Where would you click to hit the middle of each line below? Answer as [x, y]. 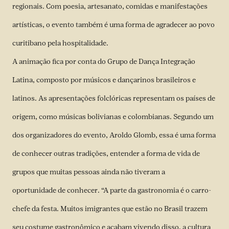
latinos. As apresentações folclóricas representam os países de [114, 98]
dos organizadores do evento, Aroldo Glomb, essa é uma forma [114, 135]
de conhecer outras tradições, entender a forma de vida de [106, 154]
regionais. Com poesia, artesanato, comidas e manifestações [110, 6]
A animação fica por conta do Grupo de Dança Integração [104, 62]
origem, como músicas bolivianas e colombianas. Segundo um [113, 117]
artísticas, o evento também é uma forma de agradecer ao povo [113, 25]
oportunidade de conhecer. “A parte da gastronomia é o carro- [112, 190]
